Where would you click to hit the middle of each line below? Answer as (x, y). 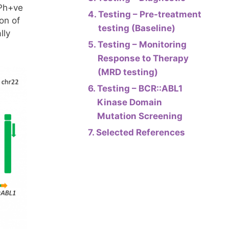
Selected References (141, 132)
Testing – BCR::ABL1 (140, 88)
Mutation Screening (140, 116)
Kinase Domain (130, 102)
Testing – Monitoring (142, 44)
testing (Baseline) (137, 28)
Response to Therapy (143, 58)
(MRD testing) (128, 72)
